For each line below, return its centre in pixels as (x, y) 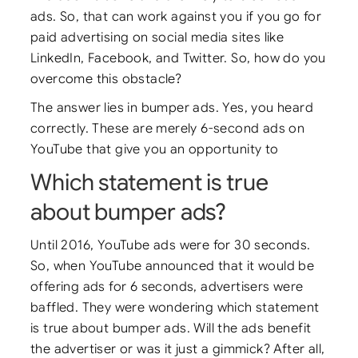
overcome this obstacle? (106, 78)
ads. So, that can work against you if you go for (176, 16)
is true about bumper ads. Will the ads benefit (171, 328)
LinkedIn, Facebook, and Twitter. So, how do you (178, 58)
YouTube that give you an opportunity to (155, 149)
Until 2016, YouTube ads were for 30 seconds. (171, 245)
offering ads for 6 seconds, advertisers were (167, 286)
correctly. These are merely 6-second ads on (168, 128)
